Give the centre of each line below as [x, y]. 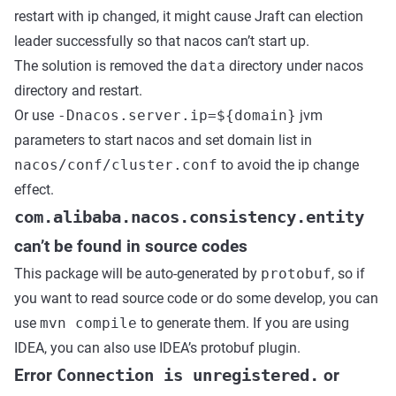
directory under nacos [294, 66]
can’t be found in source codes [131, 247]
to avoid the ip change [288, 165]
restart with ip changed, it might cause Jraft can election [189, 16]
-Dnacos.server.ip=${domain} [177, 115]
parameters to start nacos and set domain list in [163, 140]
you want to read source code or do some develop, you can [196, 298]
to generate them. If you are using [243, 323]
